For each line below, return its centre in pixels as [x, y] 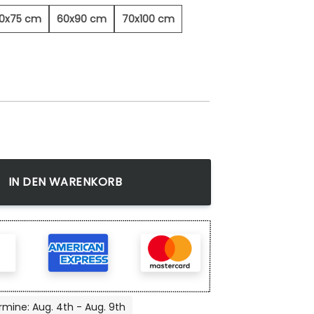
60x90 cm [82, 19]
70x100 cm [148, 19]
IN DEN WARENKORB [65, 182]
